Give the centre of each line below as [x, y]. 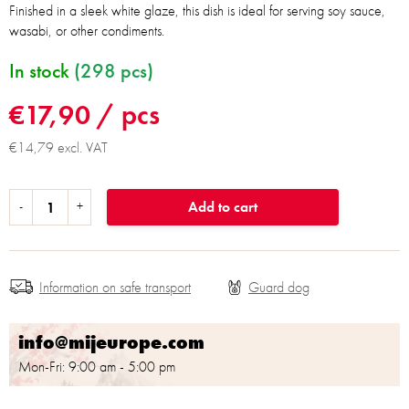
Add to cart [223, 207]
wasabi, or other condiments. [87, 31]
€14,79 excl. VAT [58, 147]
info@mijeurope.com [111, 342]
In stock [42, 71]
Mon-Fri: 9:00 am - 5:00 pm [97, 367]
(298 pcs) [114, 71]
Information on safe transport [115, 287]
